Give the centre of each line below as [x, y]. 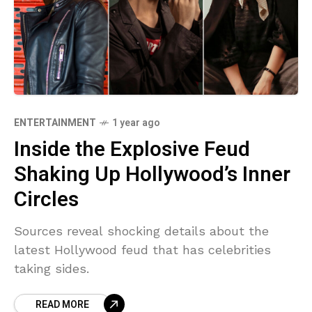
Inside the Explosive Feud [132, 149]
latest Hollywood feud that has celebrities [142, 249]
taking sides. [52, 268]
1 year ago [136, 123]
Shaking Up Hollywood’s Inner [152, 174]
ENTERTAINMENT [55, 123]
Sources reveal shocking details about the [141, 231]
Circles [46, 200]
